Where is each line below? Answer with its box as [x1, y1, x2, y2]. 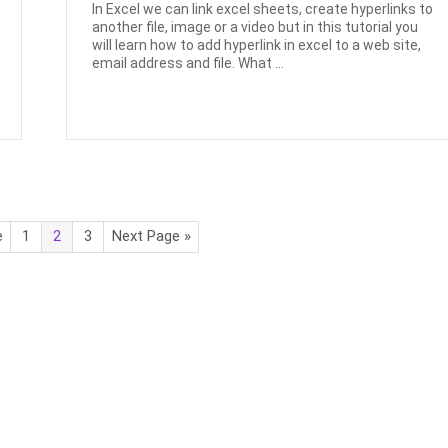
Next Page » [111, 227, 191, 246]
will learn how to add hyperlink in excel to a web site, [92, 36, 422, 53]
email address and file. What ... [92, 54, 285, 71]
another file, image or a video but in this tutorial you [92, 18, 419, 35]
